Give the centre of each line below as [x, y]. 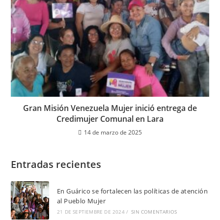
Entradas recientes [56, 165]
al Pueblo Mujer [81, 201]
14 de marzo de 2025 [113, 133]
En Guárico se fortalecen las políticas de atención [132, 191]
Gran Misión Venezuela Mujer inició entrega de [110, 108]
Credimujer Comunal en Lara [110, 119]
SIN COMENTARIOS [154, 211]
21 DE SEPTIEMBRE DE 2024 [91, 211]
